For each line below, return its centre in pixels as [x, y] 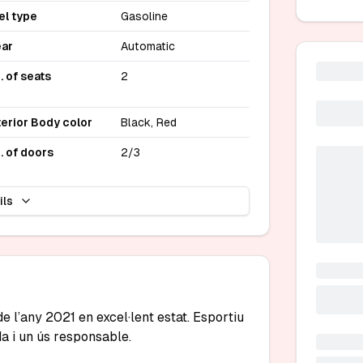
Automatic [148, 46]
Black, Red [149, 122]
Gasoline [145, 16]
